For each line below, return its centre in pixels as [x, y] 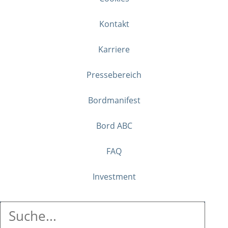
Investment [114, 176]
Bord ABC [114, 125]
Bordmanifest [114, 100]
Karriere [114, 49]
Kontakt [114, 24]
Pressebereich [114, 75]
